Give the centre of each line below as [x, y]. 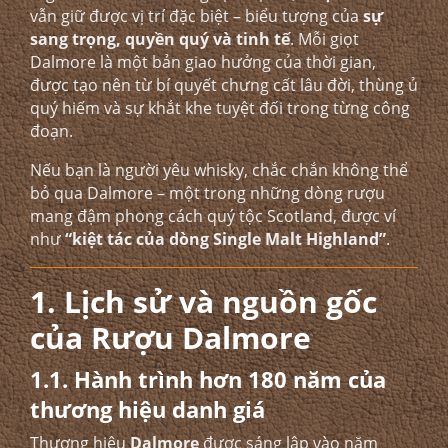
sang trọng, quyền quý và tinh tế [160, 39]
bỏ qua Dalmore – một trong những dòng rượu [207, 193]
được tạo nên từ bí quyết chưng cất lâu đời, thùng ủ [224, 85]
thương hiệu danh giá [147, 409]
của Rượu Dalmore [170, 337]
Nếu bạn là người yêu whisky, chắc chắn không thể [219, 170]
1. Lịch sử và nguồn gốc [203, 301]
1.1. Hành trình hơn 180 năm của [208, 379]
